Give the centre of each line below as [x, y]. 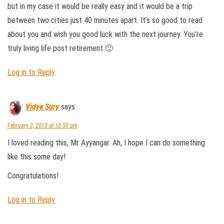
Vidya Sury [42, 107]
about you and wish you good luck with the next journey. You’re [105, 34]
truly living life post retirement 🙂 [60, 48]
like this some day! [36, 157]
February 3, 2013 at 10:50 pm [42, 125]
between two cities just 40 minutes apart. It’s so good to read [105, 20]
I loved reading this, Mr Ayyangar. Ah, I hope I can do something [106, 143]
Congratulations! [33, 176]
